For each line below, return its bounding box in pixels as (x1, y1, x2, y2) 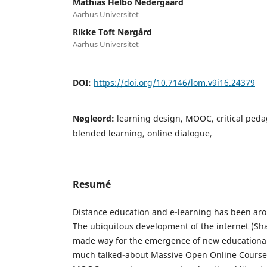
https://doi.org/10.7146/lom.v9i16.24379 (94, 76, 255, 88)
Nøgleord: (73, 112, 117, 124)
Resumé (73, 177, 111, 191)
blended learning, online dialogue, (73, 127, 212, 139)
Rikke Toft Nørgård (73, 26, 152, 38)
